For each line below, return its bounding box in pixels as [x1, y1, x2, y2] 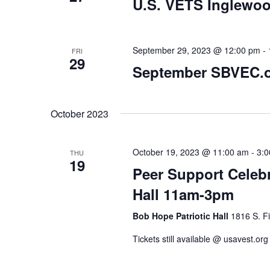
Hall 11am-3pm [132, 184, 234, 204]
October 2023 [51, 107, 108, 121]
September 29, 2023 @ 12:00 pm [132, 44, 260, 56]
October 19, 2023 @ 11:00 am [132, 146, 249, 158]
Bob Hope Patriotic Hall [132, 210, 231, 222]
